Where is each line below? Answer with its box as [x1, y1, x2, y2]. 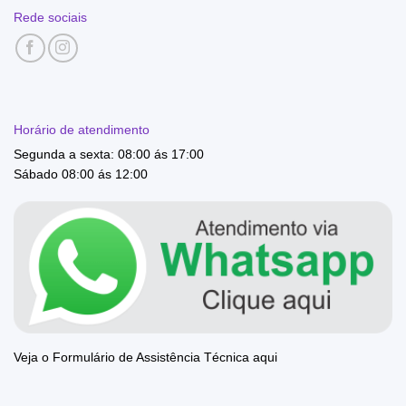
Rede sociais [14, 10, 87, 24]
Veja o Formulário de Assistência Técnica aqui [14, 351, 277, 365]
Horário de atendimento [14, 122, 150, 137]
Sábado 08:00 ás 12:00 [14, 167, 148, 182]
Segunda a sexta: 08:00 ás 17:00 [14, 148, 204, 162]
